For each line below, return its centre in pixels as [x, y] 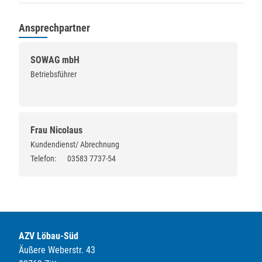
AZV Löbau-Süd [49, 236]
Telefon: [44, 159]
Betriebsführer [54, 75]
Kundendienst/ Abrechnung [75, 145]
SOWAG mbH [55, 60]
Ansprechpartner [55, 28]
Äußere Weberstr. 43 [57, 250]
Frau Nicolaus [57, 130]
